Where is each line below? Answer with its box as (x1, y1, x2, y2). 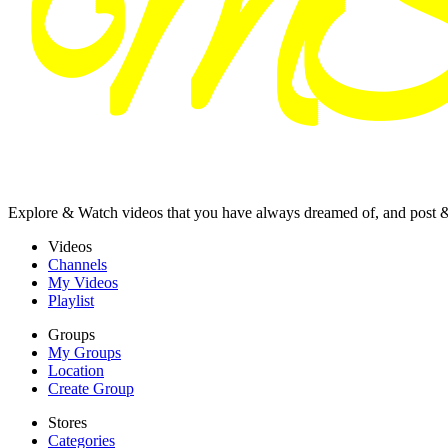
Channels (48, 255, 107, 273)
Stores (48, 413, 87, 431)
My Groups (48, 343, 121, 361)
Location (48, 361, 104, 379)
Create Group (48, 379, 134, 397)
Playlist (48, 291, 94, 309)
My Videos (48, 273, 118, 291)
